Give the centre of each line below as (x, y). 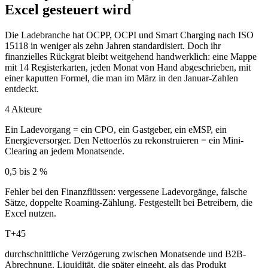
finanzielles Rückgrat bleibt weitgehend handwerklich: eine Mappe (131, 56)
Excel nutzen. (31, 213)
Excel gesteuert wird (68, 9)
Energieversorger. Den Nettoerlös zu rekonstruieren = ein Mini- (124, 140)
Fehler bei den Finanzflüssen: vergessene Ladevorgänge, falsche (126, 191)
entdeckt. (22, 89)
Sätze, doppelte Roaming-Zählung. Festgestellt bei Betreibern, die (129, 202)
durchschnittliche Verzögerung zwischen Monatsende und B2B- (125, 254)
